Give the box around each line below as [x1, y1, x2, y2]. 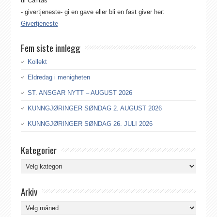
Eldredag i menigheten [27, 74, 90, 81]
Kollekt [27, 58, 47, 66]
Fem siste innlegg [20, 41, 80, 55]
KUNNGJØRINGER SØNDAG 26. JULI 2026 [27, 120, 153, 128]
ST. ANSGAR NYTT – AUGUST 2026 [27, 89, 132, 97]
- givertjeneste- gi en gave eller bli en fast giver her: [20, 8, 165, 16]
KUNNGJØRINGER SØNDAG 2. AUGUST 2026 [27, 105, 162, 112]
